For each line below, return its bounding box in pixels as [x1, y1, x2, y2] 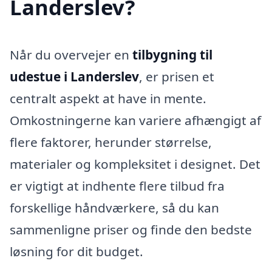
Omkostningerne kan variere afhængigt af [10, 112, 261, 129]
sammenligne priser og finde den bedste [10, 221, 252, 239]
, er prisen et [139, 68, 214, 86]
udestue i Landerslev [10, 68, 139, 86]
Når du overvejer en [10, 46, 132, 64]
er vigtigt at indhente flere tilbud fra [10, 177, 225, 195]
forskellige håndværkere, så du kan [10, 199, 219, 217]
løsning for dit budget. [10, 243, 143, 260]
